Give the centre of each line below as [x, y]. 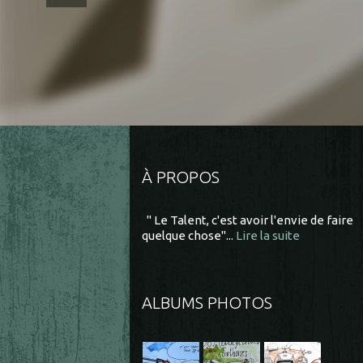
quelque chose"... [188, 235]
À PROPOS [181, 177]
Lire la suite [268, 235]
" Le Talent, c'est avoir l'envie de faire [248, 220]
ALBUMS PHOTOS [207, 302]
